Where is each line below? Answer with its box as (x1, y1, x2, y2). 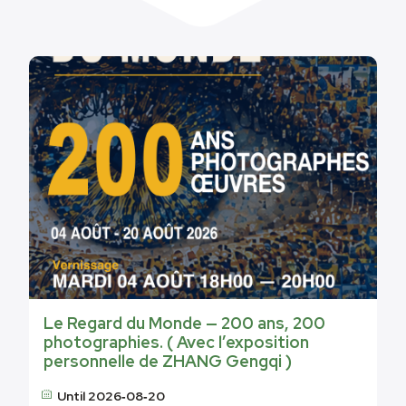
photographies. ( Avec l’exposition (43, 332, 309, 353)
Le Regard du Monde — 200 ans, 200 (43, 313, 325, 334)
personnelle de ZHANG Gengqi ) (43, 351, 292, 372)
